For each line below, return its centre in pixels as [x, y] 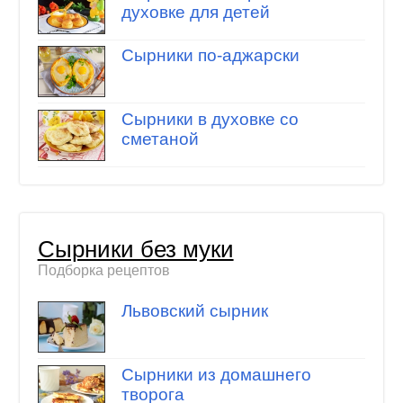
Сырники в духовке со [210, 119]
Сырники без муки [135, 249]
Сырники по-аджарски [210, 56]
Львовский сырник [194, 311]
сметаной [160, 139]
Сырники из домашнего [216, 374]
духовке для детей [195, 12]
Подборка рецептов [103, 270]
